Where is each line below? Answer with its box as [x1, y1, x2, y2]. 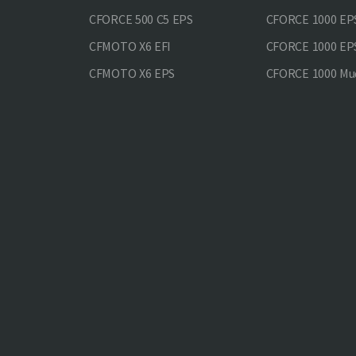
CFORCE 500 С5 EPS [89, 11, 193, 27]
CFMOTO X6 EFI [89, 38, 172, 54]
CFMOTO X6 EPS [89, 65, 176, 81]
